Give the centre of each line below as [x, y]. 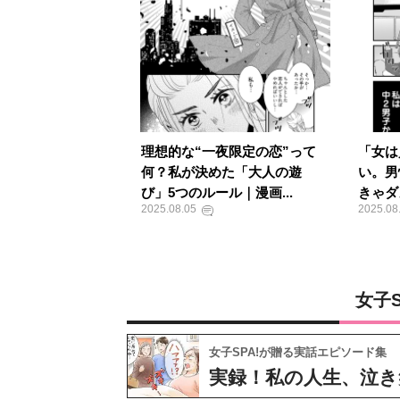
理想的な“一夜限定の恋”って [228, 151]
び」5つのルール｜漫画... [217, 192]
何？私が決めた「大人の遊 [221, 172]
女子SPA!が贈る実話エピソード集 [298, 352]
